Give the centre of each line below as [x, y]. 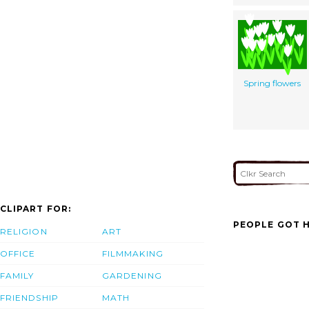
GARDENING [132, 276]
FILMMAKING [133, 254]
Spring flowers [272, 83]
